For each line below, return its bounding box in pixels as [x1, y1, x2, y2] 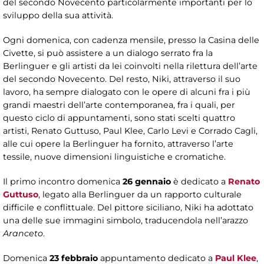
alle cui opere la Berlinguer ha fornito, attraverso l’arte [3, 138, 233, 149]
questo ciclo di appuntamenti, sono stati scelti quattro [3, 112, 235, 123]
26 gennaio [123, 176, 171, 187]
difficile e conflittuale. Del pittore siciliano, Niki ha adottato [3, 202, 253, 213]
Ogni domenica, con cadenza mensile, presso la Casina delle [3, 34, 259, 45]
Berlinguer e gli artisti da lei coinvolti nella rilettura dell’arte [3, 60, 258, 71]
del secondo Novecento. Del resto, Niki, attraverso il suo [3, 73, 240, 84]
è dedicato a [171, 176, 226, 187]
